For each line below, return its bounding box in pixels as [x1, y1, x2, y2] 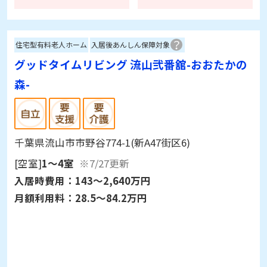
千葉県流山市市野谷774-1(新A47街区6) [14, 135, 190, 150]
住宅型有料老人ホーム [15, 39, 88, 50]
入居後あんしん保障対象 [91, 39, 170, 50]
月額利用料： [14, 191, 75, 206]
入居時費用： [14, 173, 75, 188]
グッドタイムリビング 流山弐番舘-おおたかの [14, 56, 247, 72]
